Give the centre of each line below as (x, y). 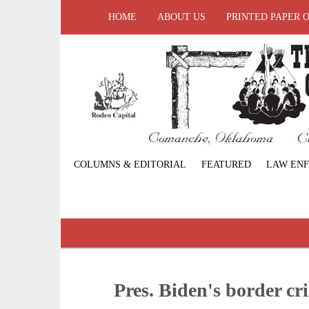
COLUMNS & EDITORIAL (130, 165)
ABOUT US (181, 17)
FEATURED (226, 165)
